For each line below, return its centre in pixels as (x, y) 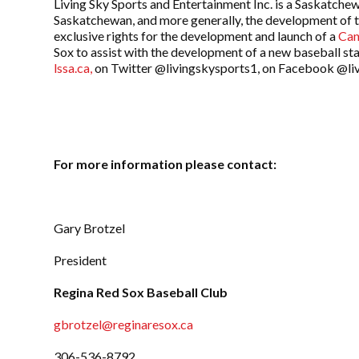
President (81, 260)
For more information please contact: (165, 164)
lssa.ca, (73, 68)
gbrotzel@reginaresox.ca (124, 325)
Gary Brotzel (90, 228)
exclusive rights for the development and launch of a (196, 36)
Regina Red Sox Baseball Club (142, 292)
